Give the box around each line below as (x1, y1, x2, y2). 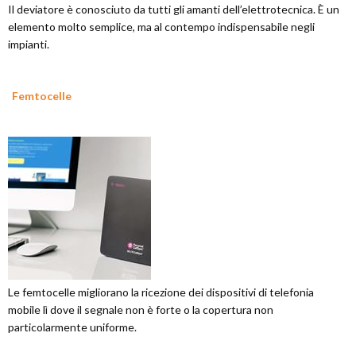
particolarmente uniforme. (8, 320, 137, 334)
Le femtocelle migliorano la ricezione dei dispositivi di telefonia (8, 285, 314, 299)
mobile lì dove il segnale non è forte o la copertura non (8, 303, 273, 316)
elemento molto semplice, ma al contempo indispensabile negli (8, 20, 315, 33)
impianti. (8, 37, 49, 51)
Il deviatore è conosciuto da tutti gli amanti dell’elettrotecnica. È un (8, 2, 339, 16)
